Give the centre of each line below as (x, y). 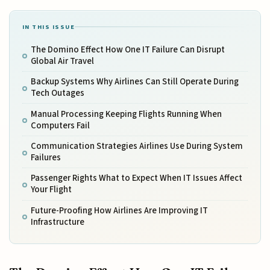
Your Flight (51, 190)
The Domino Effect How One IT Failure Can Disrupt (127, 49)
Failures (46, 158)
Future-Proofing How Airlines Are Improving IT (119, 210)
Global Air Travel (62, 61)
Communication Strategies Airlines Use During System (137, 146)
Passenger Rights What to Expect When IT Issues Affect (136, 178)
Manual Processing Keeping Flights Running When (126, 114)
